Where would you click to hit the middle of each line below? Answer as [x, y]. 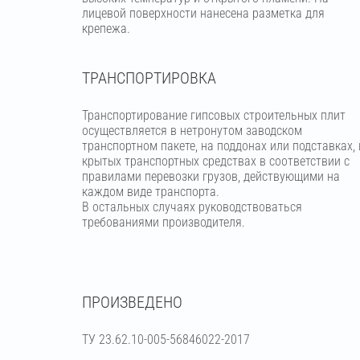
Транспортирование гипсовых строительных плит [214, 115]
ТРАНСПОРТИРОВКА [149, 78]
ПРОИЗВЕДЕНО [132, 302]
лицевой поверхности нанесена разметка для [203, 13]
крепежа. [106, 29]
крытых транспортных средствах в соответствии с [216, 161]
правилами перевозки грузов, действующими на [211, 176]
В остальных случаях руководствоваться [192, 207]
